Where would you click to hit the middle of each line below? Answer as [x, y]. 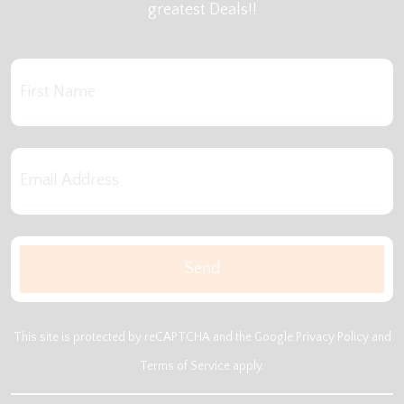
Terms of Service [186, 366]
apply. [248, 366]
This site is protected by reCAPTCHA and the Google [154, 337]
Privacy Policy [333, 337]
